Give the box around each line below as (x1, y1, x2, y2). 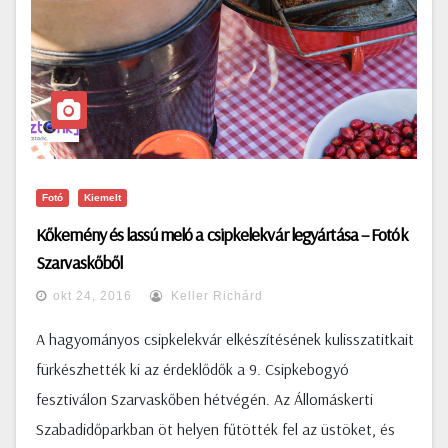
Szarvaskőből (36, 251, 123, 274)
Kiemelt (84, 192, 121, 203)
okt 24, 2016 (53, 289, 132, 303)
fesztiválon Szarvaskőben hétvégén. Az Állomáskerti (36, 389, 373, 409)
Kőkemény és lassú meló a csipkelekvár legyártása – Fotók (36, 223, 408, 246)
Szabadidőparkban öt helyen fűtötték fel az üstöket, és (36, 419, 395, 439)
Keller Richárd (167, 289, 263, 303)
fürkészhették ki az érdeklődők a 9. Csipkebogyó (36, 359, 349, 379)
